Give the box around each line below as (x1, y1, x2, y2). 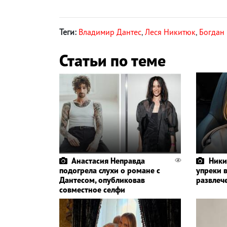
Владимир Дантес (79, 27, 141, 37)
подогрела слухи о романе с (59, 165, 160, 176)
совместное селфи (59, 184, 125, 195)
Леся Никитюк (145, 27, 196, 37)
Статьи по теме (59, 50, 166, 71)
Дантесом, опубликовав (59, 175, 145, 185)
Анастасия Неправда (71, 156, 145, 166)
